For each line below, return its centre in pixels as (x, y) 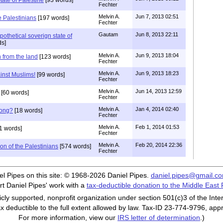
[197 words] (53, 18)
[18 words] (28, 110)
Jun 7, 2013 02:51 (157, 16)
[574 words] (75, 146)
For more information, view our (68, 218)
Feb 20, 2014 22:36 (159, 145)
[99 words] (50, 74)
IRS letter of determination (159, 218)
